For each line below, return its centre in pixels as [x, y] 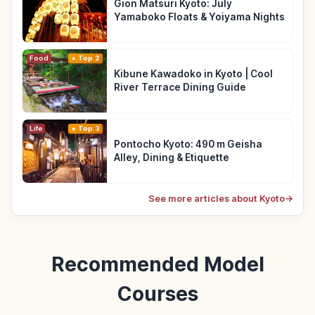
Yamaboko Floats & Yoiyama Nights [199, 17]
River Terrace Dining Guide [180, 88]
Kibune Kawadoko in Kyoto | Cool [193, 74]
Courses [157, 294]
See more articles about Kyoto [217, 199]
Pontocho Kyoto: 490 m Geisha [188, 144]
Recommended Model [157, 265]
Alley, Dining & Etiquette [172, 158]
